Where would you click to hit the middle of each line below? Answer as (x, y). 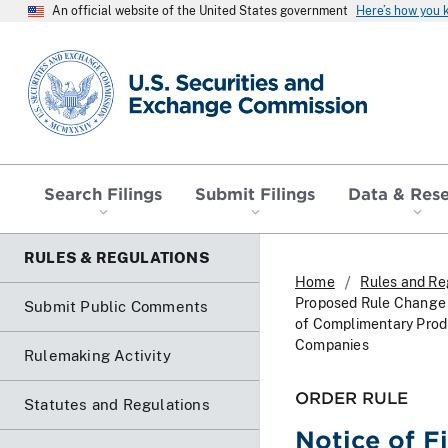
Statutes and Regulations (117, 404)
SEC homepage (84, 57)
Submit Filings (255, 192)
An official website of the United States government (200, 11)
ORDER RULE (351, 396)
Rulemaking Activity (97, 355)
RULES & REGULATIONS (117, 257)
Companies (332, 344)
